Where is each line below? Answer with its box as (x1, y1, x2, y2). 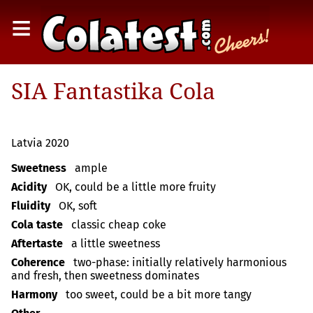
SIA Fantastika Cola (11, 75, 215, 105)
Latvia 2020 (11, 136, 69, 150)
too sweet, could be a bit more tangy (66, 287, 252, 301)
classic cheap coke (71, 217, 167, 231)
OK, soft (59, 198, 98, 212)
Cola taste (11, 217, 63, 231)
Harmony (11, 287, 57, 301)
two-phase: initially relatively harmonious (73, 255, 287, 269)
